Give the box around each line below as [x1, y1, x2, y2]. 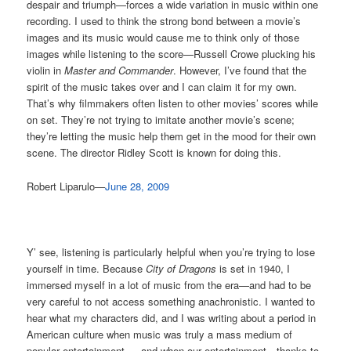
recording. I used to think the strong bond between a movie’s [27, 13, 302, 29]
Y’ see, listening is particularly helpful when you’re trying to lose [27, 244, 316, 259]
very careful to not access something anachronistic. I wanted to [27, 293, 316, 309]
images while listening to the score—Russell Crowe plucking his [27, 46, 317, 62]
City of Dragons [146, 260, 217, 276]
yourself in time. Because [27, 260, 147, 276]
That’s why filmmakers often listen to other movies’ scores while [27, 96, 319, 111]
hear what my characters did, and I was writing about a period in [27, 309, 317, 325]
